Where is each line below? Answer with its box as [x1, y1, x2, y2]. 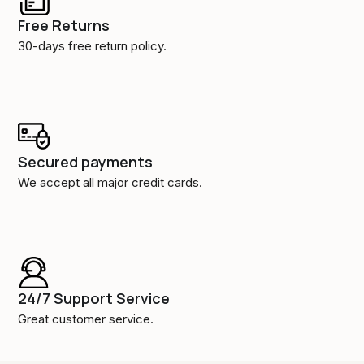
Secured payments [18, 152, 154, 172]
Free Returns [18, 15, 110, 36]
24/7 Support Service [18, 288, 171, 309]
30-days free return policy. [18, 38, 167, 54]
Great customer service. [18, 311, 154, 327]
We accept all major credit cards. [18, 175, 203, 191]
